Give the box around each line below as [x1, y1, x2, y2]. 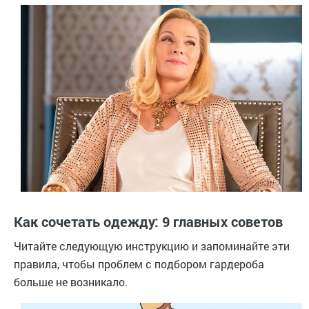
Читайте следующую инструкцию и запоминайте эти [14, 239, 290, 254]
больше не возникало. [14, 275, 128, 290]
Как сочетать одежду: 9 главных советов [14, 212, 283, 231]
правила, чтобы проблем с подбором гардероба [14, 257, 264, 272]
